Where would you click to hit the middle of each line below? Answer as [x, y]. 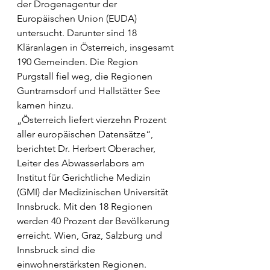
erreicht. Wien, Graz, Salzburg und [91, 236]
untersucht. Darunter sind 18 [78, 33]
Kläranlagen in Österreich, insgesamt [96, 48]
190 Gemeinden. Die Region [79, 62]
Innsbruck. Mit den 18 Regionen [86, 207]
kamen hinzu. [45, 105]
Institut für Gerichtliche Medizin [85, 178]
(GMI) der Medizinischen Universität [94, 192]
